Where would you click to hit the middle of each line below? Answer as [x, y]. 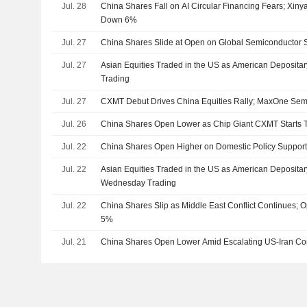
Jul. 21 [74, 242]
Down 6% [119, 20]
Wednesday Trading [139, 183]
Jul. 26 [74, 124]
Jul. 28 [74, 6]
